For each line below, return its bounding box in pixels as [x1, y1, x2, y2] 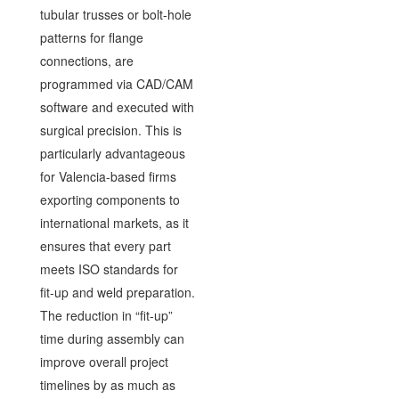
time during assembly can [39, 329, 184, 347]
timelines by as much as [39, 375, 175, 394]
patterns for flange [39, 28, 143, 46]
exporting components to [39, 190, 180, 208]
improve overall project [39, 352, 168, 370]
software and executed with [39, 97, 194, 116]
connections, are [39, 51, 134, 69]
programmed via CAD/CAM [39, 74, 193, 93]
